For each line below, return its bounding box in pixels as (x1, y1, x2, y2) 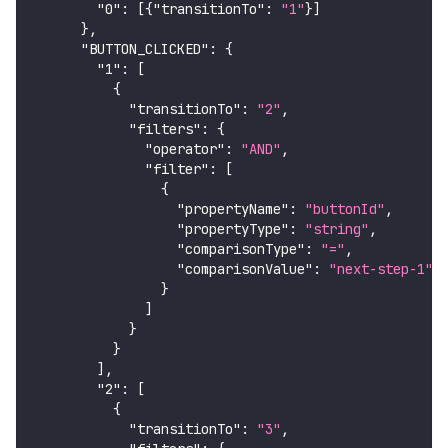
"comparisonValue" (177, 260, 313, 279)
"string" (305, 220, 369, 239)
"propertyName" (177, 200, 289, 219)
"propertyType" (177, 220, 289, 239)
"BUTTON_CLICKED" (81, 40, 209, 59)
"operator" (145, 140, 225, 159)
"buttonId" (305, 200, 385, 219)
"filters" (129, 120, 201, 139)
